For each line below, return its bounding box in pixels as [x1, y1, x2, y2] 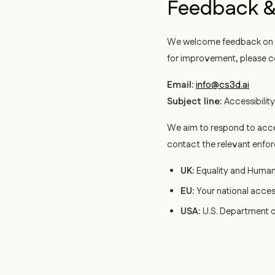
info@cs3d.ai [196, 79, 249, 91]
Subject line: [167, 95, 222, 108]
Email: [167, 79, 194, 91]
